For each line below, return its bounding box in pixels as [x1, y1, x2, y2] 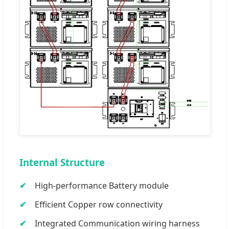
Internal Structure [19, 156, 105, 169]
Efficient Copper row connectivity [35, 199, 163, 211]
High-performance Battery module [35, 180, 169, 192]
